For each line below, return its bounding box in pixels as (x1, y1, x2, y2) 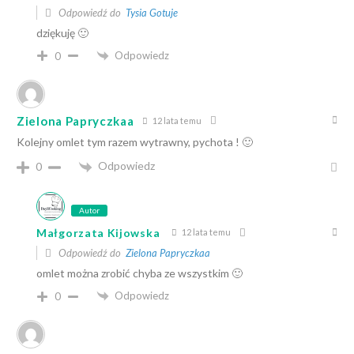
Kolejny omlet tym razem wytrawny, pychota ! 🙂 (17, 135, 253, 149)
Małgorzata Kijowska (36, 226, 160, 240)
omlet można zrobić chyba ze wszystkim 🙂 (36, 265, 243, 280)
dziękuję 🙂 (36, 25, 88, 40)
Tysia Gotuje (126, 6, 178, 19)
